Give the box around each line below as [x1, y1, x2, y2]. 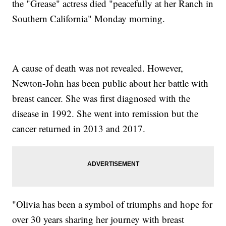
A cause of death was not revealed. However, [12, 62, 184, 75]
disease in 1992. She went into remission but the [12, 107, 199, 120]
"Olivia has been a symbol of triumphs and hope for [12, 198, 213, 211]
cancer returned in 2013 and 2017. [12, 122, 146, 135]
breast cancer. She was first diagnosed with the [12, 92, 191, 105]
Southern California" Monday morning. [12, 12, 165, 25]
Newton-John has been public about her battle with [12, 77, 209, 90]
